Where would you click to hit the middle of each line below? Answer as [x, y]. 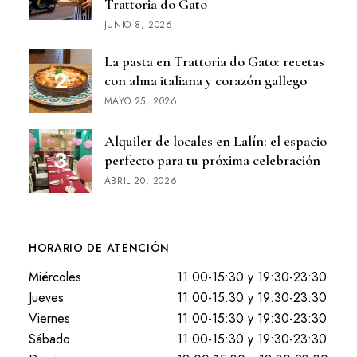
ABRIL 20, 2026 [141, 181]
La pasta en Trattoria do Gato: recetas [214, 61]
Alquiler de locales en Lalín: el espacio [215, 141]
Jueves [46, 298]
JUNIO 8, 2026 [138, 25]
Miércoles [55, 277]
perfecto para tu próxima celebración [212, 160]
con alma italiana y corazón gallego [205, 80]
